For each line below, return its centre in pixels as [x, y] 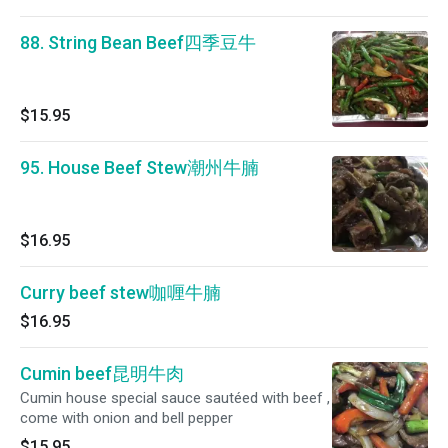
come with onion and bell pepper [126, 418]
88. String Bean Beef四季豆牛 [138, 42]
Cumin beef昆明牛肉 [102, 373]
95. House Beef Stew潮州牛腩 [139, 167]
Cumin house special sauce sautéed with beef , [175, 398]
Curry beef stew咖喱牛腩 [120, 292]
